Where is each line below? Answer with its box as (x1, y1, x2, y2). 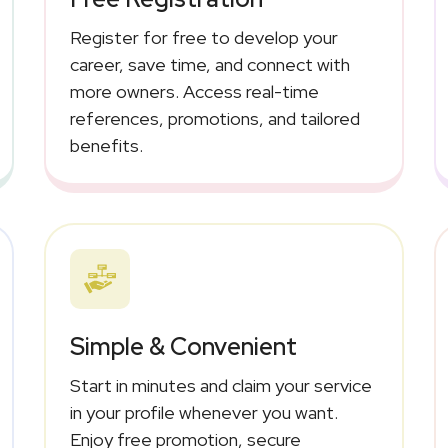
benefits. (69, 133, 143, 157)
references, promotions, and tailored (69, 106, 360, 130)
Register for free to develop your (69, 25, 338, 49)
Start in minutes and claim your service (69, 373, 372, 397)
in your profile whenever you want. (69, 400, 338, 424)
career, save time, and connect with (69, 52, 350, 76)
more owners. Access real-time (69, 79, 319, 103)
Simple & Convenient (69, 330, 297, 362)
